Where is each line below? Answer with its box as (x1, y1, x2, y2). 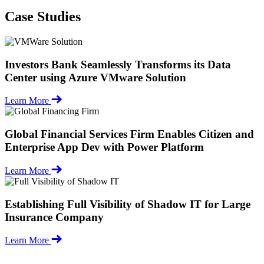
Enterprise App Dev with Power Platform (5, 141, 204, 154)
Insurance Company (5, 210, 104, 223)
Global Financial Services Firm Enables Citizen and (5, 128, 254, 141)
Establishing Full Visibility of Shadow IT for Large (5, 197, 250, 210)
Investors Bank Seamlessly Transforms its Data (5, 58, 231, 71)
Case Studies (5, 9, 81, 24)
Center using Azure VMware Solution (5, 71, 186, 84)
